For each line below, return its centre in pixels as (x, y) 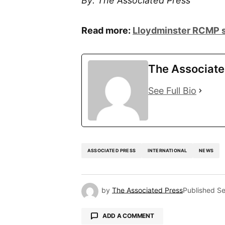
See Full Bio (172, 90)
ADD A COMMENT (128, 216)
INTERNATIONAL (167, 151)
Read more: (107, 30)
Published (199, 190)
